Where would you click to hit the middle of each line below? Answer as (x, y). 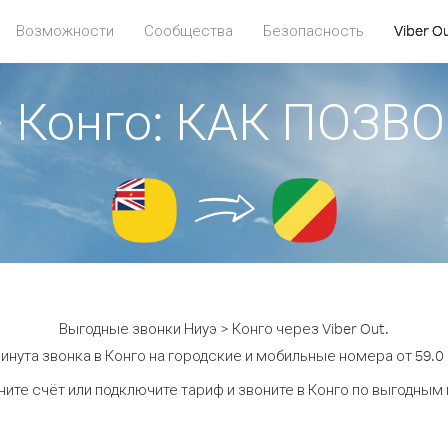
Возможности (65, 30)
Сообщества (188, 30)
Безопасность (313, 30)
